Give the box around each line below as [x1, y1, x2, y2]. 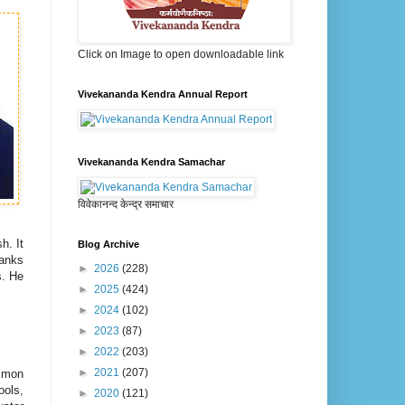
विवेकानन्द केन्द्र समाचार [78, 198, 174, 212]
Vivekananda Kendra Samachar [78, 156, 225, 168]
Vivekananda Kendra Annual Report [78, 89, 248, 100]
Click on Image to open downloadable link [78, 48, 284, 61]
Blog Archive [78, 239, 139, 250]
